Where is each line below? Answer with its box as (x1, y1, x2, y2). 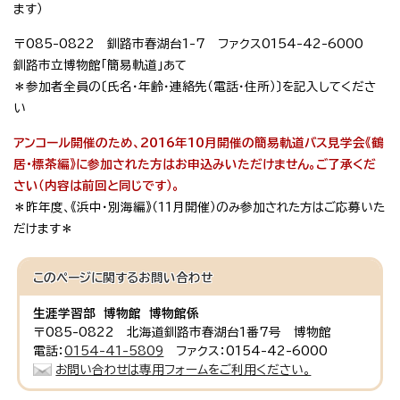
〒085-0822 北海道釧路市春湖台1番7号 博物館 (33, 326, 332, 339)
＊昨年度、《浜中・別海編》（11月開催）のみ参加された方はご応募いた (13, 201, 385, 214)
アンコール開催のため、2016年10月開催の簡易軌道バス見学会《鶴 (13, 137, 384, 150)
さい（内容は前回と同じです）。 (13, 179, 179, 193)
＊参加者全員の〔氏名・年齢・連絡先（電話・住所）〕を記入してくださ (13, 80, 376, 94)
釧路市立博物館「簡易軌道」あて (13, 59, 187, 72)
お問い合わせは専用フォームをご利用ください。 (55, 363, 312, 377)
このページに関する (33, 271, 139, 285)
